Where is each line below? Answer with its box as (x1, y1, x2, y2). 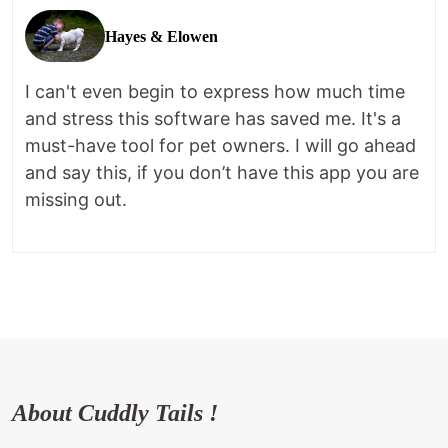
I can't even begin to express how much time (25, 80, 405, 102)
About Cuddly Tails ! (12, 399, 218, 426)
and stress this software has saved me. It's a (25, 107, 401, 129)
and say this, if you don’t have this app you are (25, 161, 419, 183)
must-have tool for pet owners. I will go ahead (25, 134, 416, 156)
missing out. (25, 188, 132, 210)
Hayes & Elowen (105, 27, 218, 45)
